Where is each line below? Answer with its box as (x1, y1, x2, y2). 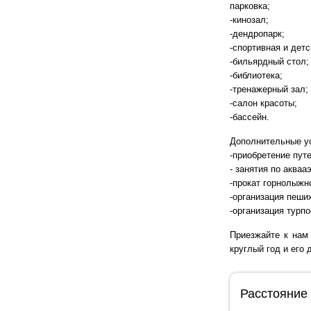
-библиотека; (230, 70, 283, 81)
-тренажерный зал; (230, 84, 309, 95)
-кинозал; (230, 15, 269, 26)
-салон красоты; (230, 98, 298, 109)
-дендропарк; (230, 28, 285, 40)
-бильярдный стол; (230, 56, 310, 67)
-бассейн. (230, 112, 270, 123)
